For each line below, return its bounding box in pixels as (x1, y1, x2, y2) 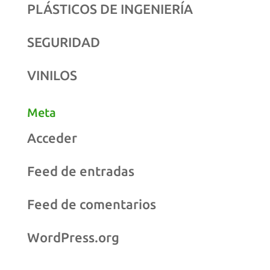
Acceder (27, 130, 77, 145)
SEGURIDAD (27, 34, 100, 49)
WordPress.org (27, 229, 119, 245)
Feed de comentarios (27, 196, 156, 212)
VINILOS (27, 67, 77, 83)
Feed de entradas (27, 163, 134, 178)
